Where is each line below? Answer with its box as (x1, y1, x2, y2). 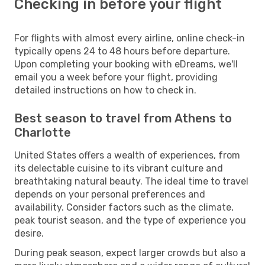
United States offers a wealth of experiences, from (14, 149, 240, 161)
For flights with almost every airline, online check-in (14, 32, 245, 44)
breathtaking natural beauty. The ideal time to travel (14, 175, 248, 187)
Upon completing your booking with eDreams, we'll (14, 58, 238, 70)
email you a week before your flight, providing (14, 71, 218, 83)
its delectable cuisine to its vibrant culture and (14, 162, 223, 174)
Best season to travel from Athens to (14, 111, 232, 125)
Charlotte (14, 125, 71, 140)
